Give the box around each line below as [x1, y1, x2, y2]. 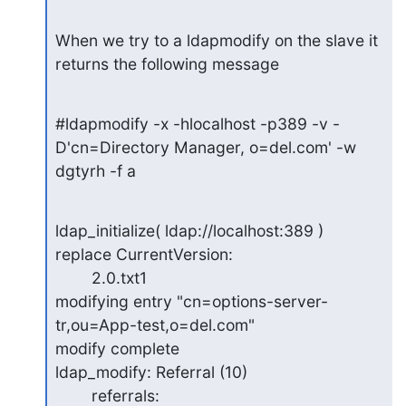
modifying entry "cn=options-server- [54, 291, 328, 311]
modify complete [54, 338, 179, 358]
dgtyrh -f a [54, 160, 136, 180]
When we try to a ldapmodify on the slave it [54, 30, 378, 50]
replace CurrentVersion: [54, 244, 233, 264]
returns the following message [54, 53, 279, 73]
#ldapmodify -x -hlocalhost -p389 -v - [54, 113, 340, 133]
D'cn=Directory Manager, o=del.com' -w [54, 137, 356, 157]
